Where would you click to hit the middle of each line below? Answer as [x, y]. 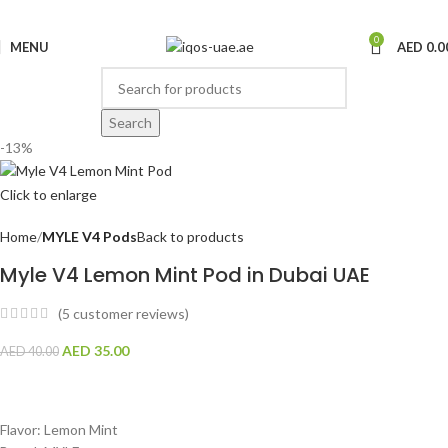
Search [130, 122]
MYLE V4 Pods [89, 236]
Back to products [190, 236]
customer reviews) [129, 314]
